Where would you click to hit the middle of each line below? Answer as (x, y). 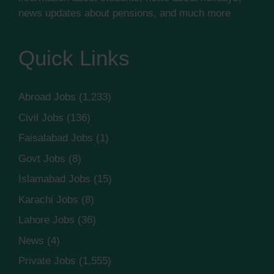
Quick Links (74, 58)
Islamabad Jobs (54, 179)
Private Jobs (47, 261)
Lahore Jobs (46, 220)
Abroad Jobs (47, 97)
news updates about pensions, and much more (124, 13)
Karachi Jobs (48, 199)
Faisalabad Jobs (56, 138)
